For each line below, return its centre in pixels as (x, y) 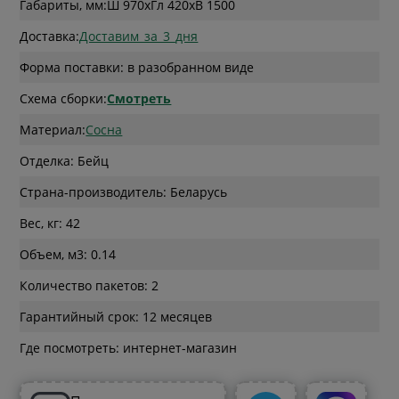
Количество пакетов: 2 (90, 285)
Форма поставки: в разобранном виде (137, 67)
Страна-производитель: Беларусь (124, 191)
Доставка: (50, 36)
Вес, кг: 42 (50, 223)
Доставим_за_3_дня (139, 36)
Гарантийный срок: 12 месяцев (116, 316)
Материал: (53, 129)
